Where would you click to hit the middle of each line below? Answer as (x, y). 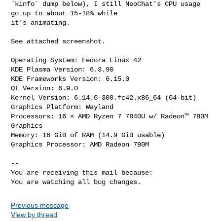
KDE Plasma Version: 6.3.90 (62, 69)
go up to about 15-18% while (64, 13)
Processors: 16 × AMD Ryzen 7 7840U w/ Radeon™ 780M (110, 116)
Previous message (40, 205)
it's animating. (41, 22)
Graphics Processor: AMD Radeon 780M (80, 144)
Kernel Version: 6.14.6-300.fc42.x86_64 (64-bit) (104, 97)
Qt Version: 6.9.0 (45, 88)
